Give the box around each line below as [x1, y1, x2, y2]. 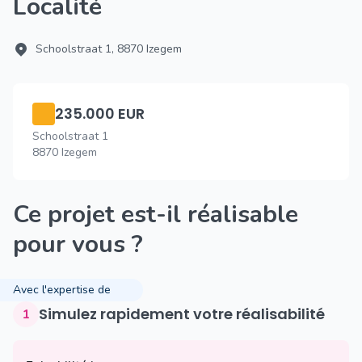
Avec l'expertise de [13, 282, 111, 297]
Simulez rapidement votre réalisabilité [48, 304, 325, 324]
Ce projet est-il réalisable [13, 198, 28, 231]
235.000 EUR [55, 103, 145, 124]
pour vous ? [13, 228, 143, 261]
